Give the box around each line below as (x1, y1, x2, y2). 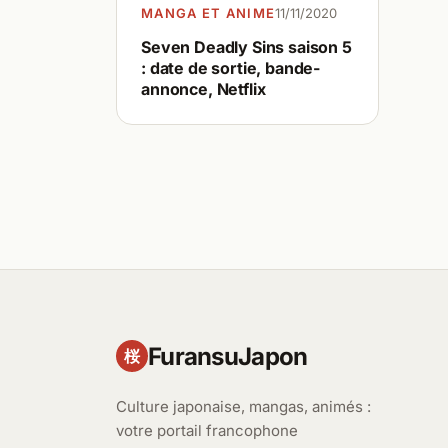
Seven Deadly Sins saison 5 (141, 36, 352, 57)
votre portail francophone (116, 420, 298, 440)
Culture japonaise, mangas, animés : (116, 396, 371, 416)
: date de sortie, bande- (141, 57, 321, 78)
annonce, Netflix (141, 78, 266, 99)
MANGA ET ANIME (141, 4, 276, 21)
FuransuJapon (148, 341, 308, 371)
